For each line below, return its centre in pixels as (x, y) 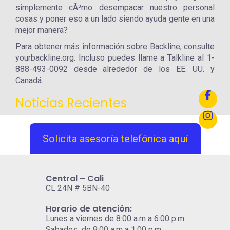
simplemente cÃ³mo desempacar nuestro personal (115, 7)
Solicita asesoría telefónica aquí (115, 139)
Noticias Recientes (71, 103)
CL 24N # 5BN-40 (78, 188)
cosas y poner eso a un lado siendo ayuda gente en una (115, 19)
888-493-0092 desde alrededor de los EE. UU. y (115, 69)
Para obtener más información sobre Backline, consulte (115, 46)
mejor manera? (42, 30)
